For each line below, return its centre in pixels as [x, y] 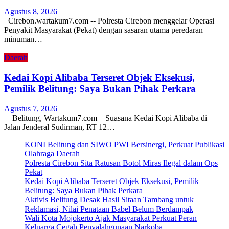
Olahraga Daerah [52, 153]
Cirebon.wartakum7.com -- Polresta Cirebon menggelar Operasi [109, 21]
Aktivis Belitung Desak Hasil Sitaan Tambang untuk [109, 199]
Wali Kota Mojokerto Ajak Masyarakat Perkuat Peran [111, 218]
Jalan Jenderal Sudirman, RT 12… [60, 127]
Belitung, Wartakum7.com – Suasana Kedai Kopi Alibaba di [106, 118]
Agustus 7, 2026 [31, 108]
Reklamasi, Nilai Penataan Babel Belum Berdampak [109, 209]
